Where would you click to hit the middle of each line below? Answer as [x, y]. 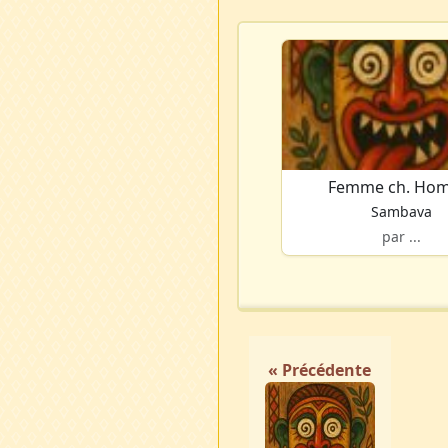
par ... [401, 237]
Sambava [401, 212]
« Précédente [320, 370]
